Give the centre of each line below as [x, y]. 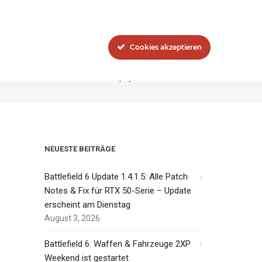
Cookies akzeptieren [166, 47]
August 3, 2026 [72, 218]
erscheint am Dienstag [87, 205]
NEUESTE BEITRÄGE [80, 149]
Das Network [117, 26]
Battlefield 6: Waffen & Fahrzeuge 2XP [118, 244]
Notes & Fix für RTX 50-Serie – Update [118, 191]
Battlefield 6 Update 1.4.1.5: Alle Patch [116, 177]
